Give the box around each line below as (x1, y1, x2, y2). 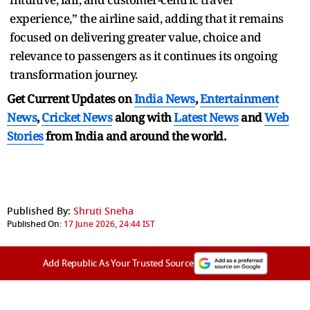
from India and (46, 127, 127, 144)
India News (134, 90, 195, 107)
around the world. (129, 127, 226, 144)
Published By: (7, 203, 71, 219)
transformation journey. (10, 66, 138, 82)
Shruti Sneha (73, 203, 134, 219)
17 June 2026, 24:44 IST (64, 217, 155, 230)
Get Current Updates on (7, 90, 134, 107)
